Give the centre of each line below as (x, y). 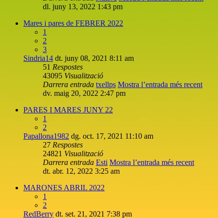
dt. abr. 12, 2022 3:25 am (81, 171)
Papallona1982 (46, 136)
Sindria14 (38, 58)
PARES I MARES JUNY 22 (68, 109)
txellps (106, 84)
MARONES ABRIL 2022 (64, 187)
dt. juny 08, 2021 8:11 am (94, 58)
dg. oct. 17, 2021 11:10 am (112, 136)
